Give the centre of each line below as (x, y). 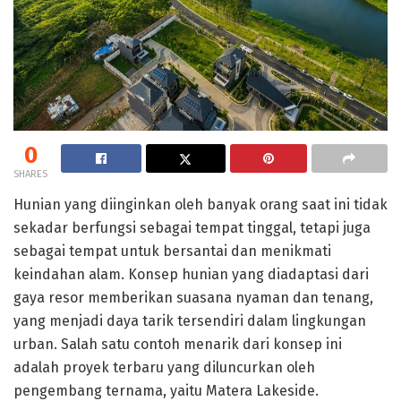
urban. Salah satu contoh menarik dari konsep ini (178, 344)
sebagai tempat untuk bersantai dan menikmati (172, 251)
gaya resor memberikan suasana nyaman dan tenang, (193, 297)
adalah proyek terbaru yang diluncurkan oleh (164, 367)
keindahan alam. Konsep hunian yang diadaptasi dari (191, 274)
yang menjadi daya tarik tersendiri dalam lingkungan (190, 320)
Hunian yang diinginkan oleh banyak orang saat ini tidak (200, 204)
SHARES (30, 174)
